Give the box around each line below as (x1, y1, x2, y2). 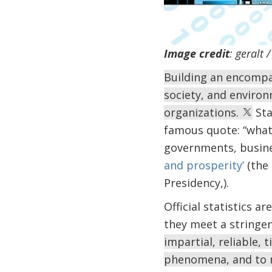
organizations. (163, 105, 242, 120)
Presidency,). (163, 175, 229, 191)
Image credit (163, 46, 229, 61)
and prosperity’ (163, 158, 244, 173)
